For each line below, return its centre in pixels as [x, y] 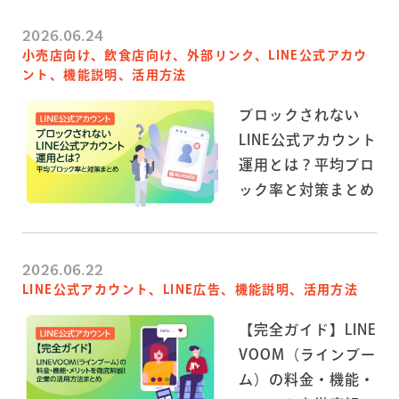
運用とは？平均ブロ [307, 164]
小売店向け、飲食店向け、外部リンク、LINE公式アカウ [195, 56]
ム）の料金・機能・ [307, 379]
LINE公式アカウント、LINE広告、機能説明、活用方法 [191, 290]
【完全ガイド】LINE [308, 329]
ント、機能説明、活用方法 [105, 75]
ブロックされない [300, 114]
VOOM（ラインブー [308, 354]
